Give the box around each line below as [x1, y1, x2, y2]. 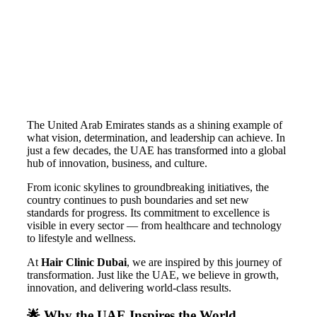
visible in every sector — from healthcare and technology [26, 219, 282, 232]
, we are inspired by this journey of [126, 256, 282, 269]
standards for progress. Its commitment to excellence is [26, 207, 270, 219]
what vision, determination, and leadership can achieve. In [26, 132, 285, 144]
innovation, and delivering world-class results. [26, 282, 231, 294]
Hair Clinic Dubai [40, 256, 127, 269]
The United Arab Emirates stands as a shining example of [26, 119, 282, 132]
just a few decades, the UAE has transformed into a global [26, 144, 286, 157]
